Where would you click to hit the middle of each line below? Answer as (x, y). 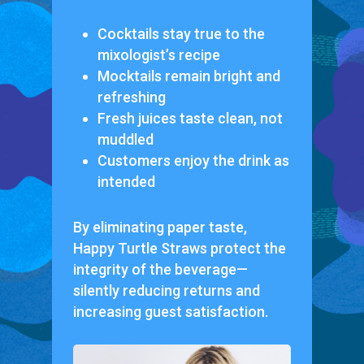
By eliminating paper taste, (160, 227)
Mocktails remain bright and (188, 76)
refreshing (131, 97)
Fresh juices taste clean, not (190, 118)
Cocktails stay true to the (181, 33)
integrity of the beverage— (160, 269)
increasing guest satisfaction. (170, 311)
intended (126, 181)
